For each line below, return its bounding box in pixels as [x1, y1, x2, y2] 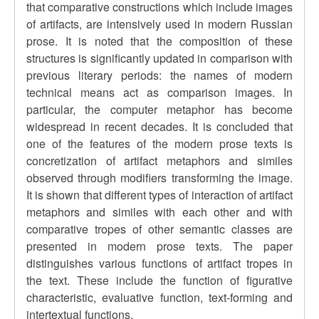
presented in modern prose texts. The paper [26, 238, 293, 254]
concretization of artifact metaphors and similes [26, 152, 293, 169]
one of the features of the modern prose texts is [26, 135, 293, 152]
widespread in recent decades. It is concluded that [26, 118, 293, 135]
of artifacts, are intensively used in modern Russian [26, 16, 293, 32]
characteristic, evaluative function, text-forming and [26, 289, 293, 305]
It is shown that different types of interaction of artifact [26, 187, 293, 203]
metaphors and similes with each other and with [26, 204, 293, 220]
